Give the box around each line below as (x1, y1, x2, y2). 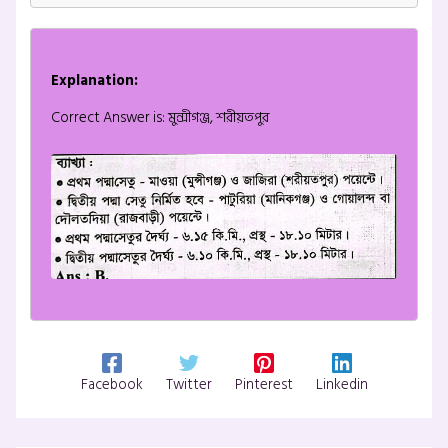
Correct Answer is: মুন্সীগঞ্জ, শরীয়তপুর (51, 106, 270, 130)
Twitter (165, 373, 212, 397)
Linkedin (315, 373, 368, 397)
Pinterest (234, 373, 293, 397)
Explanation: (51, 68, 139, 92)
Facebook (80, 373, 143, 397)
